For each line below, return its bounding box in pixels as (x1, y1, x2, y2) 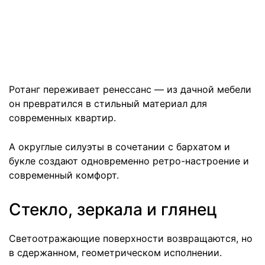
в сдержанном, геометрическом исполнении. (9, 247, 222, 259)
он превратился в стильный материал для (9, 98, 207, 110)
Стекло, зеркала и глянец (9, 199, 217, 220)
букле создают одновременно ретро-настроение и (9, 155, 249, 167)
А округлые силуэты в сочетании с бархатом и (9, 141, 230, 153)
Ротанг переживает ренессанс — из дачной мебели (9, 83, 251, 96)
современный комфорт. (9, 169, 119, 182)
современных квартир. (9, 112, 116, 124)
